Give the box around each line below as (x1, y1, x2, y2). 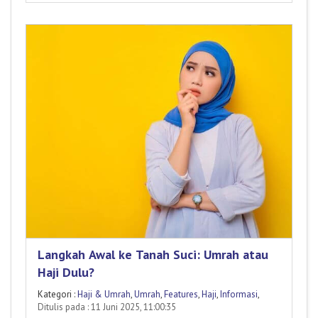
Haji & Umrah (77, 288, 131, 301)
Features (164, 288, 198, 301)
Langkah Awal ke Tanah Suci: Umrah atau (38, 246, 268, 263)
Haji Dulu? (38, 264, 94, 281)
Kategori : (38, 288, 77, 301)
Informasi (220, 288, 258, 301)
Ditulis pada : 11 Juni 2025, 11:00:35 (38, 301, 176, 314)
